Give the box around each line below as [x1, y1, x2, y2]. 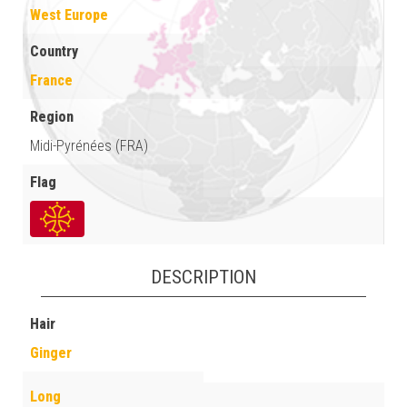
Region [30, 107, 74, 125]
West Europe [30, 5, 108, 24]
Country [30, 42, 78, 60]
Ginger [30, 344, 72, 362]
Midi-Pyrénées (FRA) [30, 136, 148, 154]
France [30, 71, 73, 89]
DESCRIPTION [151, 266, 256, 289]
